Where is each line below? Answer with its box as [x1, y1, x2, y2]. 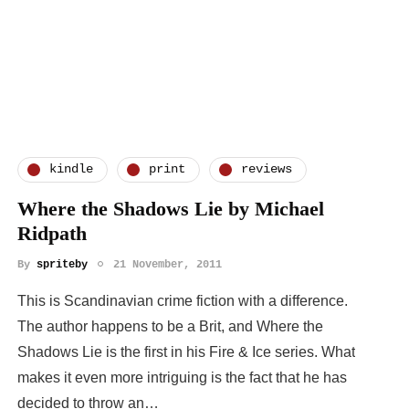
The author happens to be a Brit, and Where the [17, 318, 323, 334]
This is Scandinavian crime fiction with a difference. [17, 292, 348, 309]
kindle [49, 162, 93, 177]
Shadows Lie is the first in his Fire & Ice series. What [17, 343, 355, 360]
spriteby [37, 257, 88, 271]
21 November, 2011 [113, 257, 222, 271]
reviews [241, 162, 292, 177]
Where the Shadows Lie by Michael [17, 196, 324, 220]
